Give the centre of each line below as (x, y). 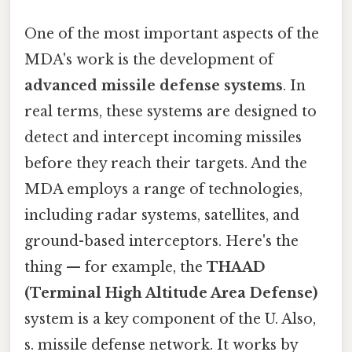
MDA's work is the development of (149, 59)
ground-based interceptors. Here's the (161, 241)
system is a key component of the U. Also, (170, 319)
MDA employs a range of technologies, (163, 189)
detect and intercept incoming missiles (163, 137)
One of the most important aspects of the (172, 33)
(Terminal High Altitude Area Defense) (171, 293)
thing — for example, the (115, 267)
